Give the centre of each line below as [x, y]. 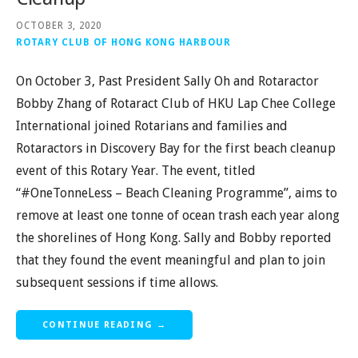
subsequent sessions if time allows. [117, 282]
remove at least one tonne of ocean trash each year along [178, 215]
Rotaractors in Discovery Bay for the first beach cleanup [176, 148]
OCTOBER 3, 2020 [59, 25]
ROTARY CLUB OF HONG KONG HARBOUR [123, 42]
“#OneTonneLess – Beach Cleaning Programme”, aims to [177, 193]
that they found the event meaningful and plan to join [171, 260]
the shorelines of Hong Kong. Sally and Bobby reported [174, 237]
